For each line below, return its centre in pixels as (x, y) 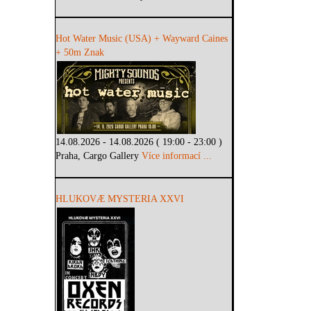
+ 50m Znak (80, 53)
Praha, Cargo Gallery (99, 156)
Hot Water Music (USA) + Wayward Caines (142, 39)
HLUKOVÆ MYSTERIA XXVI (120, 199)
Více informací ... (177, 156)
